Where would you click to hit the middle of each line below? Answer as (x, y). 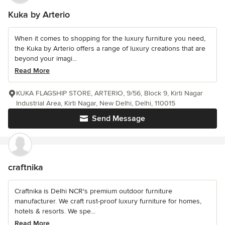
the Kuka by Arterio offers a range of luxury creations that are (110, 48)
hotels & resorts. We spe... (55, 211)
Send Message (119, 119)
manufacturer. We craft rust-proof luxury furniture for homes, (108, 201)
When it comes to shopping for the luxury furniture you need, (110, 38)
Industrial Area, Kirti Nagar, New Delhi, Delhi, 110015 (96, 103)
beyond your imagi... (46, 59)
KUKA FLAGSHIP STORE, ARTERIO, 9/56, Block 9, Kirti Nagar (109, 93)
